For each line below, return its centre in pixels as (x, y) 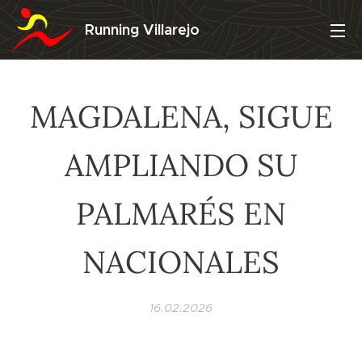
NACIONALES (181, 262)
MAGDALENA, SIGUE (181, 116)
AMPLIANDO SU (181, 165)
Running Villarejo (142, 29)
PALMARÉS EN (181, 213)
